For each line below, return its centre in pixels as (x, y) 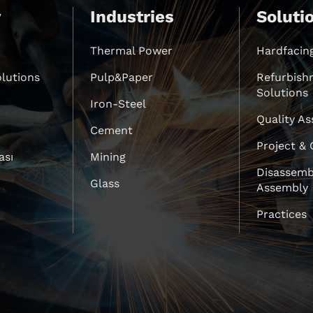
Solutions (282, 93)
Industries (132, 17)
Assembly (282, 188)
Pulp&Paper (122, 78)
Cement (112, 131)
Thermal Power (132, 51)
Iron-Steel (118, 104)
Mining (108, 157)
